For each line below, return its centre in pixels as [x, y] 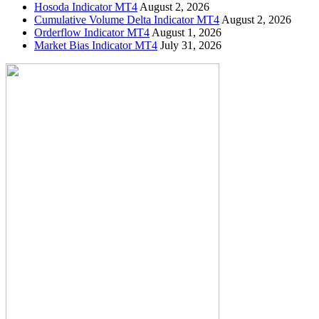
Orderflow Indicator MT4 [92, 32]
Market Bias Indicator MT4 [96, 45]
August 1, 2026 [187, 32]
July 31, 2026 [191, 45]
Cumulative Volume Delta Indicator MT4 [127, 19]
